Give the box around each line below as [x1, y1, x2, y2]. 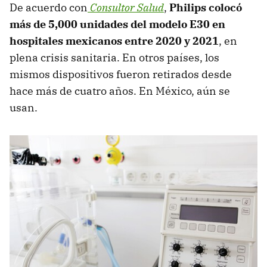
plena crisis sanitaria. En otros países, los [10, 51, 219, 65]
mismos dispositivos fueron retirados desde [10, 67, 232, 82]
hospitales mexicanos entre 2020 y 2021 [10, 34, 219, 48]
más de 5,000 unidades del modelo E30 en [10, 17, 225, 32]
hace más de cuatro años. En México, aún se [10, 84, 230, 98]
